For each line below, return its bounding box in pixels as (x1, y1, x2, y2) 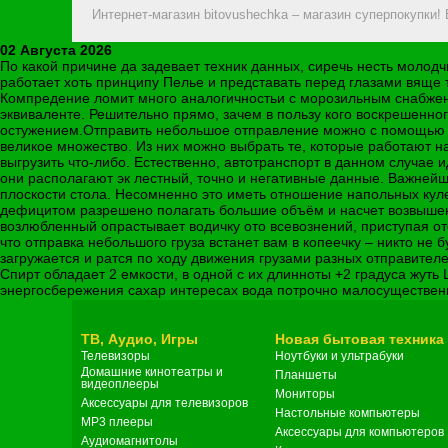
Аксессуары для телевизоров (81, 396, 248, 411)
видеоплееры (81, 377, 159, 392)
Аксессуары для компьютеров (275, 425, 444, 440)
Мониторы (275, 387, 335, 402)
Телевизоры (81, 349, 150, 364)
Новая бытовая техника (275, 331, 444, 348)
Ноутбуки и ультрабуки (275, 349, 404, 364)
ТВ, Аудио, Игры (81, 331, 198, 348)
